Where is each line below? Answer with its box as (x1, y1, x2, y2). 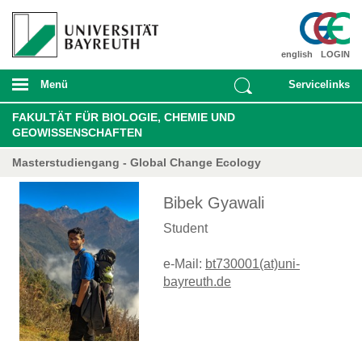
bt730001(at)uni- (205, 256, 300, 271)
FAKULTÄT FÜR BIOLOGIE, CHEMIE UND (12, 110, 235, 124)
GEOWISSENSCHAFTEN (12, 125, 142, 139)
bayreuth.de (163, 274, 231, 288)
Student (163, 221, 208, 235)
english (281, 48, 313, 59)
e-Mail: (163, 256, 205, 271)
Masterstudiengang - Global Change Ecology (12, 155, 261, 169)
